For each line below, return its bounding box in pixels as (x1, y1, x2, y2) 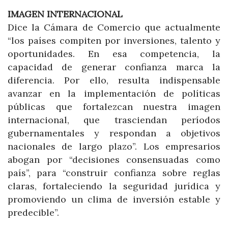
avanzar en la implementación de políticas (8, 88, 220, 100)
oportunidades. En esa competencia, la (8, 48, 220, 60)
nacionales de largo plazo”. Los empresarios (8, 140, 220, 153)
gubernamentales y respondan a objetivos (8, 127, 220, 139)
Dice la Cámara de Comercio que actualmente (8, 21, 220, 34)
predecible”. (8, 207, 59, 219)
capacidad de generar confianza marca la (8, 61, 220, 73)
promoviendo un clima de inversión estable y (8, 193, 220, 206)
